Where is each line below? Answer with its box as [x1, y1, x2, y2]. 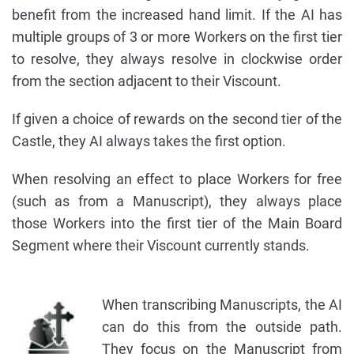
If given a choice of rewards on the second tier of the [12, 111, 342, 128]
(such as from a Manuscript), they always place [12, 193, 342, 210]
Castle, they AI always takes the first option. [12, 133, 286, 150]
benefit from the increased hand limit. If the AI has [12, 6, 342, 24]
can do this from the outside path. [102, 318, 342, 336]
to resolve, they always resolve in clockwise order [12, 51, 342, 68]
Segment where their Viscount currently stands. [12, 237, 310, 254]
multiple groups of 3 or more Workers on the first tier [12, 28, 342, 46]
